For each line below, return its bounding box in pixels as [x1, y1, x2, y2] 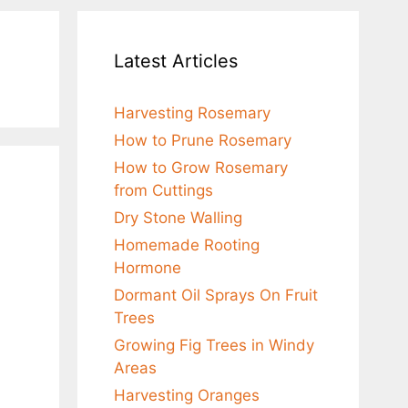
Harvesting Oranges [113, 386, 260, 404]
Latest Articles [113, 50, 238, 72]
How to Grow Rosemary [113, 158, 288, 177]
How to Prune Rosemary [113, 131, 291, 149]
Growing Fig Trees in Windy [113, 336, 314, 354]
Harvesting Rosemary [113, 104, 270, 122]
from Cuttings [113, 181, 213, 199]
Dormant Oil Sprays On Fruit [113, 286, 318, 304]
